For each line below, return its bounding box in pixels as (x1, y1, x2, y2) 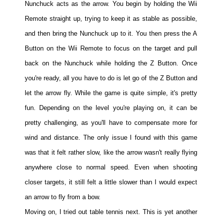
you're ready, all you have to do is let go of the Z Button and (25, 74, 197, 82)
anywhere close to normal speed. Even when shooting (25, 164, 197, 171)
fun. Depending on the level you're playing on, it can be (25, 104, 197, 112)
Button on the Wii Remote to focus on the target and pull (25, 45, 197, 53)
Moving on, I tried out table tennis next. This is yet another (25, 208, 197, 216)
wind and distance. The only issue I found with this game (25, 134, 197, 142)
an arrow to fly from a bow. (25, 193, 101, 201)
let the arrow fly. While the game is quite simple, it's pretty (25, 89, 197, 97)
